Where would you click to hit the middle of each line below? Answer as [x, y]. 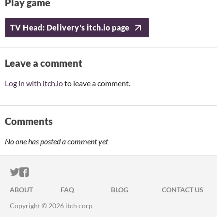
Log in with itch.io [34, 83]
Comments [29, 121]
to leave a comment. [97, 83]
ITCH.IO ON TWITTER [67, 172]
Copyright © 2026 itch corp [51, 206]
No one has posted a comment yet [56, 141]
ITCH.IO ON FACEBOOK [81, 172]
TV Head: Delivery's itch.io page [70, 27]
